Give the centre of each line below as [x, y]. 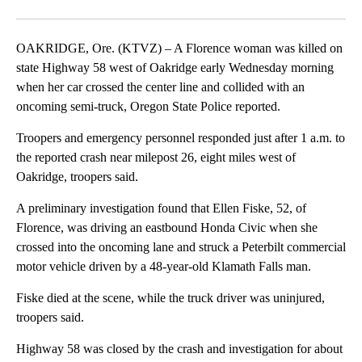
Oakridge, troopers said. [77, 177]
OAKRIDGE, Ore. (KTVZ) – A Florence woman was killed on [179, 48]
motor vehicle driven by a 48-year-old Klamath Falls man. [164, 267]
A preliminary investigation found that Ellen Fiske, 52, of [161, 208]
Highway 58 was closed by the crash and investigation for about [179, 349]
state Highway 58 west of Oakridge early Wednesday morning [175, 68]
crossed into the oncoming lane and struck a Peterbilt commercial [181, 247]
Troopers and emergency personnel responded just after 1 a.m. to [181, 138]
